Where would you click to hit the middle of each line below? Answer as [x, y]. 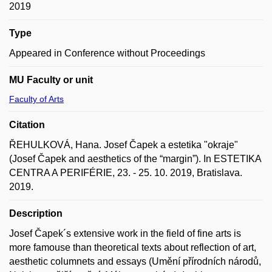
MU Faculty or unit [51, 80]
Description [36, 213]
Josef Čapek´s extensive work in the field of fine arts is [125, 233]
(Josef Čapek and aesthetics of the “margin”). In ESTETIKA [135, 159]
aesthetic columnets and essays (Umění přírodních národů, [135, 261]
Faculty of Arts [36, 99]
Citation [27, 125]
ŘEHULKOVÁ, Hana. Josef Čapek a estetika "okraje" [124, 145]
